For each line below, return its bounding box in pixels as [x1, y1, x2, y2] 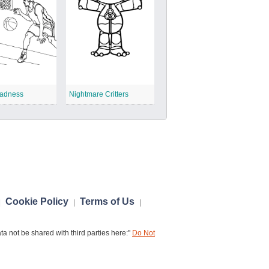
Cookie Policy [5, 196, 68, 207]
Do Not [132, 229, 155, 237]
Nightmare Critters [68, 90, 128, 98]
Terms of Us [80, 196, 134, 207]
